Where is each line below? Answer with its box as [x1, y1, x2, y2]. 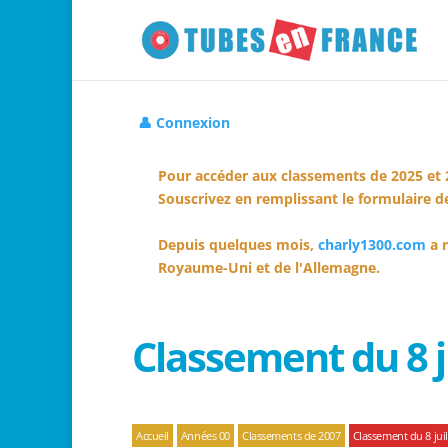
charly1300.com [318, 235, 426, 254]
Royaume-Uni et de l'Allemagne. [158, 258, 380, 277]
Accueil [136, 428, 169, 443]
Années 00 [180, 428, 230, 443]
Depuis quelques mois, [158, 235, 318, 254]
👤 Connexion [138, 113, 230, 132]
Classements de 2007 [241, 428, 341, 443]
